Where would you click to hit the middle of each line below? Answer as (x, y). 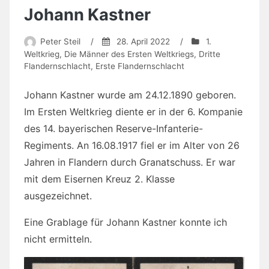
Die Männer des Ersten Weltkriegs (129, 54)
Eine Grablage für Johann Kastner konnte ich (125, 222)
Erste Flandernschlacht (140, 66)
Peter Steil (60, 41)
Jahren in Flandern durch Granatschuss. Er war (130, 162)
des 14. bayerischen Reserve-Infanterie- (113, 129)
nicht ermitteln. (58, 239)
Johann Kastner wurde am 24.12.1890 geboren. (130, 95)
